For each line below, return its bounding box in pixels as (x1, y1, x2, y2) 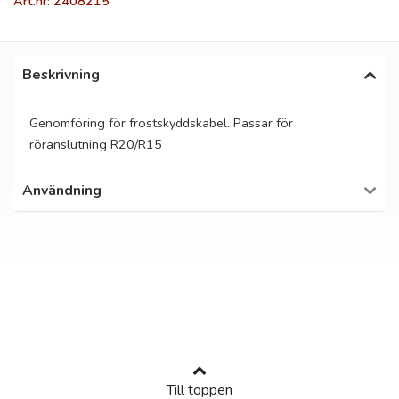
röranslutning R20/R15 (29, 135, 162, 153)
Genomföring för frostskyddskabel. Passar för (29, 114, 293, 132)
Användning (22, 181, 102, 200)
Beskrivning (22, 65, 100, 85)
